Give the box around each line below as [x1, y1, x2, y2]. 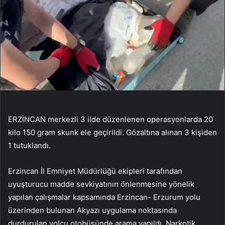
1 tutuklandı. [8, 141, 51, 151]
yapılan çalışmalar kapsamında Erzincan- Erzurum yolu [8, 192, 200, 202]
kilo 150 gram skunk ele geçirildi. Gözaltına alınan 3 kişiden [8, 128, 217, 138]
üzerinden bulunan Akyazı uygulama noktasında [8, 205, 177, 215]
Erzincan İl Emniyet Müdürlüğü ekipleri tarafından [8, 166, 182, 176]
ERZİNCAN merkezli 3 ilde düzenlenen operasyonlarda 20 [8, 115, 213, 125]
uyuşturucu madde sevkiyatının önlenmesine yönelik [8, 179, 194, 189]
